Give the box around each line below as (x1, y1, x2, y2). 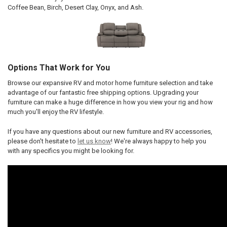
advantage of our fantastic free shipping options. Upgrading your (7, 89, 199, 97)
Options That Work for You (7, 63, 110, 73)
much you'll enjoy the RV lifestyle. (7, 108, 104, 116)
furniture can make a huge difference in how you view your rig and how (7, 98, 213, 106)
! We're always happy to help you (110, 137, 206, 145)
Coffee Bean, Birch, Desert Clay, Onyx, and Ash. (7, 4, 143, 12)
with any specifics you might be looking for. (7, 146, 134, 155)
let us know (77, 137, 111, 145)
